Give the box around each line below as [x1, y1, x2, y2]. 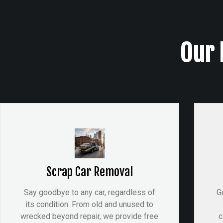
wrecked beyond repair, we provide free [20, 211, 159, 221]
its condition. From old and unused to [25, 199, 154, 209]
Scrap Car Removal [46, 164, 133, 179]
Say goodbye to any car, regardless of [23, 187, 155, 197]
